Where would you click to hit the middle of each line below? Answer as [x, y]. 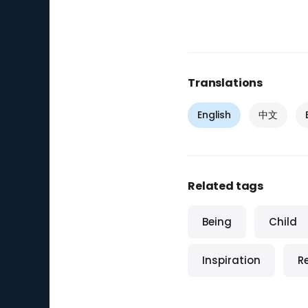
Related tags [226, 186]
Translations [225, 83]
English [214, 115]
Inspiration [231, 260]
